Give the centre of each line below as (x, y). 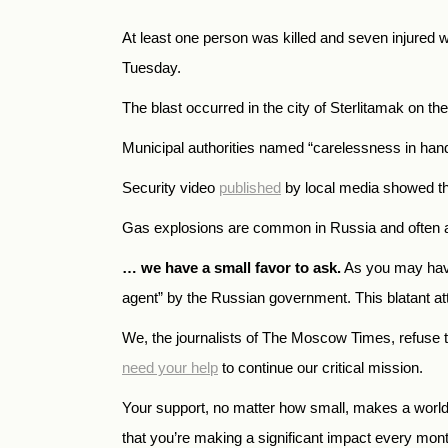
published (250, 188)
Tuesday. (151, 68)
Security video (170, 188)
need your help (170, 368)
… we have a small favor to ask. (231, 268)
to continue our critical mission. (320, 368)
